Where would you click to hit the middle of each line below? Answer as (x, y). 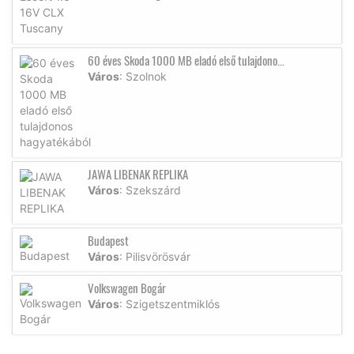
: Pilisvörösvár (155, 256)
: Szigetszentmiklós (169, 303)
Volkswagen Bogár (127, 287)
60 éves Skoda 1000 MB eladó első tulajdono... (186, 60)
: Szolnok (143, 76)
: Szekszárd (150, 190)
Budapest (108, 240)
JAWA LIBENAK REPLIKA (138, 173)
